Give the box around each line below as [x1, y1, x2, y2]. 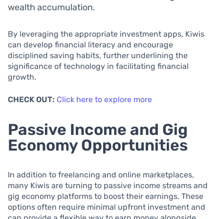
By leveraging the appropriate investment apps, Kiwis [8, 29, 204, 39]
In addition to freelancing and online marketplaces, [8, 170, 194, 179]
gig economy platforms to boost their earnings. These [8, 191, 203, 201]
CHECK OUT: [8, 94, 55, 104]
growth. [8, 72, 36, 82]
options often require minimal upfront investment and [8, 202, 205, 212]
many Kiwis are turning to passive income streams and [8, 180, 208, 190]
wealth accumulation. [8, 1, 95, 13]
